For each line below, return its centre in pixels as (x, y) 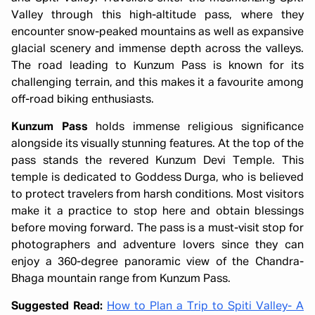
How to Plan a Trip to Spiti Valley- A (205, 307)
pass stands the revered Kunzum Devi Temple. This (157, 161)
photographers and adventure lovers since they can (157, 246)
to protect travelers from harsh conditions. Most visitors (157, 195)
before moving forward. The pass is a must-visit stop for (157, 229)
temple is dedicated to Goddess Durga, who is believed (157, 178)
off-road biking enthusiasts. (83, 100)
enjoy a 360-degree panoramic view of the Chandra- (157, 263)
